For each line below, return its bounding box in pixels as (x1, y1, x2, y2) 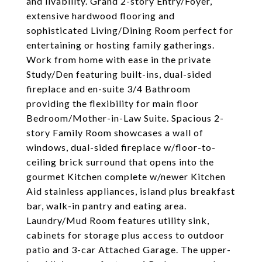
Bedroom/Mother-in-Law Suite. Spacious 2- (26, 112, 224, 123)
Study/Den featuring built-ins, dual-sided (26, 68, 212, 80)
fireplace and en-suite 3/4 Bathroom (26, 83, 191, 94)
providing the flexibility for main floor (26, 98, 199, 109)
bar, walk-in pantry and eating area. (26, 200, 187, 211)
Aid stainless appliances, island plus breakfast (26, 185, 235, 196)
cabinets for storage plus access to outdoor (26, 229, 225, 240)
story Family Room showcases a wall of (26, 127, 204, 138)
